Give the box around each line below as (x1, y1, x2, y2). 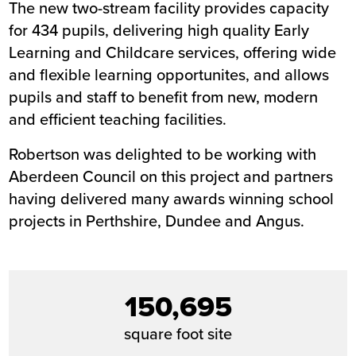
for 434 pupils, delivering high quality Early (9, 18, 310, 41)
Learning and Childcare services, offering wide (9, 41, 337, 64)
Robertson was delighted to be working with (9, 142, 317, 165)
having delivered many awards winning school (9, 187, 335, 210)
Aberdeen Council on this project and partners (9, 164, 334, 188)
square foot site (124, 322, 232, 345)
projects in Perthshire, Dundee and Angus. (9, 209, 305, 232)
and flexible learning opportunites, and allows (9, 63, 330, 86)
